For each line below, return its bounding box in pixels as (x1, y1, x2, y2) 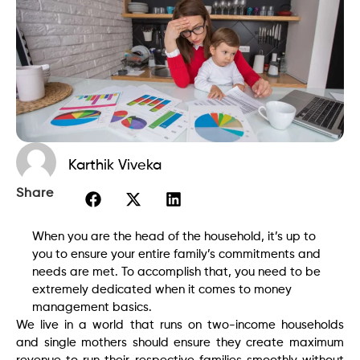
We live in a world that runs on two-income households (16, 318, 344, 331)
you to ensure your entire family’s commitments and (32, 247, 321, 260)
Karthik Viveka (68, 157, 162, 173)
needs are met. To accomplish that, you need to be (32, 265, 321, 278)
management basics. (32, 301, 152, 313)
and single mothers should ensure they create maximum (16, 336, 344, 349)
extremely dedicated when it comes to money (32, 283, 292, 296)
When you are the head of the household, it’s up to (32, 230, 316, 243)
